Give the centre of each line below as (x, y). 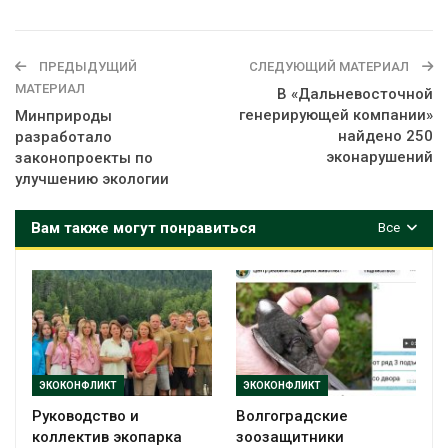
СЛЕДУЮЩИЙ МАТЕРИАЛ (330, 66)
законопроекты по (84, 157)
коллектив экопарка (107, 436)
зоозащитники (290, 436)
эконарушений (379, 156)
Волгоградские (292, 415)
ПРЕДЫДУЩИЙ (86, 66)
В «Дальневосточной (355, 93)
